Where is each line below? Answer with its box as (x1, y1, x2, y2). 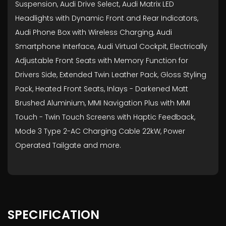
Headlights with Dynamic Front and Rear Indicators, (15, 13, 198, 23)
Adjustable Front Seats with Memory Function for (15, 55, 188, 66)
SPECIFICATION (8, 206, 99, 223)
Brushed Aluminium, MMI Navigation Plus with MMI (15, 98, 190, 108)
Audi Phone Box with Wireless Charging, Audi (15, 27, 172, 37)
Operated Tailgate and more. (15, 140, 121, 150)
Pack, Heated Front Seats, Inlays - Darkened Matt (15, 84, 188, 94)
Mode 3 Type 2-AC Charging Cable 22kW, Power (15, 126, 185, 136)
